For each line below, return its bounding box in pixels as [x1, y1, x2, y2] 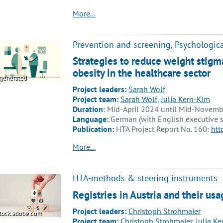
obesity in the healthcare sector [73, 66, 211, 80]
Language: [73, 114, 111, 124]
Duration [73, 104, 103, 114]
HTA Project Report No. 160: [116, 124, 211, 134]
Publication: [73, 124, 116, 134]
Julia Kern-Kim [161, 94, 210, 105]
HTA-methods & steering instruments [73, 172, 218, 184]
